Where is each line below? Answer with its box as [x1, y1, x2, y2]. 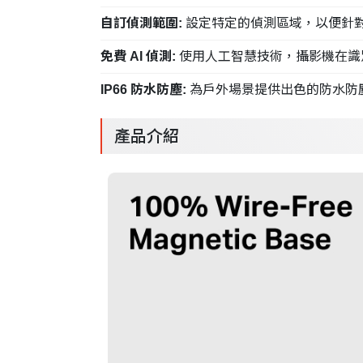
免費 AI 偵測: [100, 49, 179, 63]
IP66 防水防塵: [100, 82, 190, 96]
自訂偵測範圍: [100, 15, 186, 30]
